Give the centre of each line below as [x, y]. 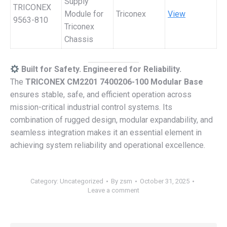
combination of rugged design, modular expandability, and [111, 120]
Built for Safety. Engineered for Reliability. [102, 69]
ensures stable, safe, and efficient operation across [101, 94]
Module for [84, 14]
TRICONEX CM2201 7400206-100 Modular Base [114, 82]
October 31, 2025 [164, 181]
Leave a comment [113, 190]
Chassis [79, 39]
